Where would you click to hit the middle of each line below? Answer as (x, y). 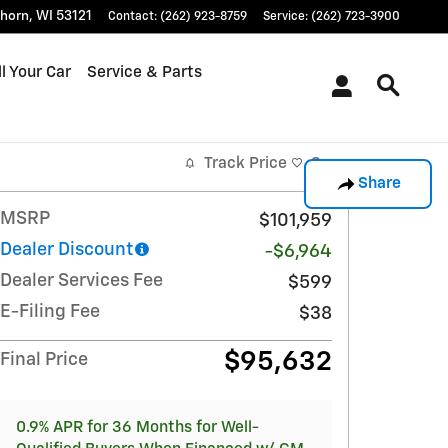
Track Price (245, 163)
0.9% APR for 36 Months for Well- (137, 427)
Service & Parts (144, 72)
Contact (131, 17)
